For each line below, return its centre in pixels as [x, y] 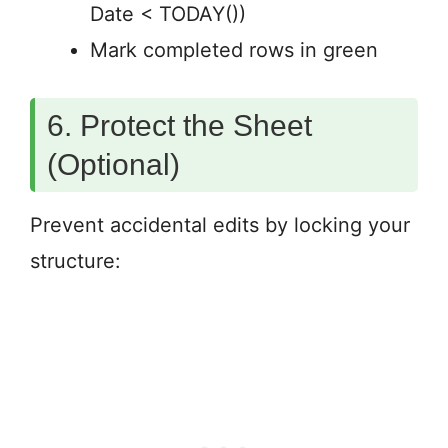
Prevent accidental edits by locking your [220, 225]
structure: [75, 261]
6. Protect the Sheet [179, 126]
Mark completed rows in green [234, 50]
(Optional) [113, 165]
